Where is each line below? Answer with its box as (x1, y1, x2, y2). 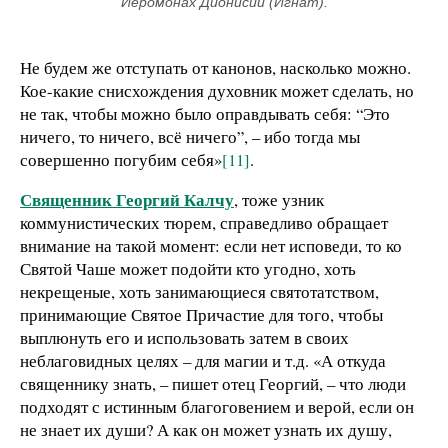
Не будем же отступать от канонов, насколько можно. (20, 56, 411, 80)
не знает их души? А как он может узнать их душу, (20, 417, 392, 441)
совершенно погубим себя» (20, 148, 222, 172)
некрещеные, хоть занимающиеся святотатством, (20, 279, 379, 303)
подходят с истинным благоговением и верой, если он (20, 394, 414, 418)
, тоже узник (234, 187, 324, 211)
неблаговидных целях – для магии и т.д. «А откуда (20, 348, 386, 372)
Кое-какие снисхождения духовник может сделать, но (20, 79, 414, 103)
